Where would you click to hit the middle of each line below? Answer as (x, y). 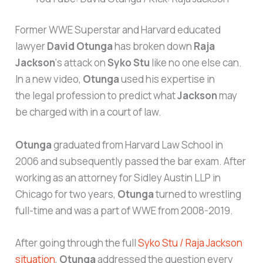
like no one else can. (196, 63)
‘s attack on (82, 63)
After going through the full (77, 242)
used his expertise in (167, 79)
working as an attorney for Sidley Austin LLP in (118, 177)
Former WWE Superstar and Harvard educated (118, 30)
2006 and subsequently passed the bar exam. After (131, 161)
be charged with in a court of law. (89, 112)
